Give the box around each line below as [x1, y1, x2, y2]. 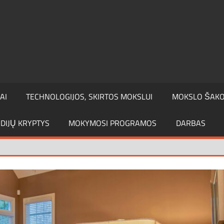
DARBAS [175, 117, 205, 129]
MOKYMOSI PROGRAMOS [68, 117, 157, 129]
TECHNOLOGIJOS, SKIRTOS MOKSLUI [26, 90, 153, 102]
